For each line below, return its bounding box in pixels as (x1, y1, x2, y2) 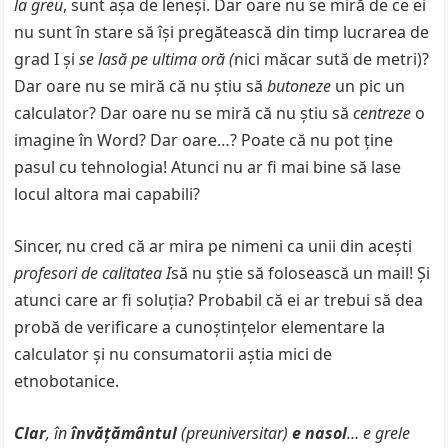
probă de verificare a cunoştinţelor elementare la (14, 316, 386, 338)
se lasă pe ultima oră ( (75, 48, 235, 70)
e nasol (292, 422, 348, 444)
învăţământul (71, 422, 178, 444)
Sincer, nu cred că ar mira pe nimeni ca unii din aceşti (14, 235, 413, 257)
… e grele (347, 422, 411, 444)
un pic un (331, 75, 406, 97)
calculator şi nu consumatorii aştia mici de (14, 343, 333, 365)
